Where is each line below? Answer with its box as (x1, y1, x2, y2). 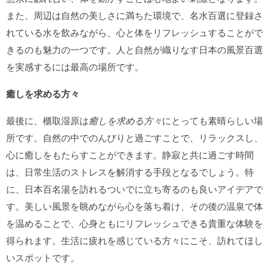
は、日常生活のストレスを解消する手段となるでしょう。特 (6, 165, 254, 178)
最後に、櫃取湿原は (6, 114, 89, 127)
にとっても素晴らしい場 (162, 114, 263, 127)
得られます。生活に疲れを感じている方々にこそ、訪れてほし (6, 234, 263, 246)
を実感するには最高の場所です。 (6, 60, 144, 73)
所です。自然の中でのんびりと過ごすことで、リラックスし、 (6, 131, 263, 144)
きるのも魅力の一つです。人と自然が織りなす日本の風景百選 (6, 43, 263, 56)
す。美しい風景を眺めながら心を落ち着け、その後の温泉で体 (6, 199, 263, 212)
